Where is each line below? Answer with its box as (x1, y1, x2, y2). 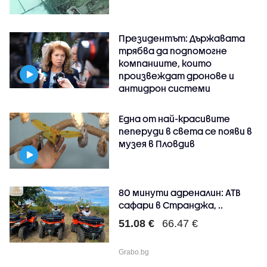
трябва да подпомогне (119, 45, 228, 56)
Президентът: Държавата (119, 32, 246, 44)
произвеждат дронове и (119, 70, 235, 81)
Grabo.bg (119, 247, 150, 256)
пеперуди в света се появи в (119, 125, 253, 136)
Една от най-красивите (119, 113, 231, 124)
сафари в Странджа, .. (119, 199, 223, 210)
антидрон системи (119, 82, 211, 94)
